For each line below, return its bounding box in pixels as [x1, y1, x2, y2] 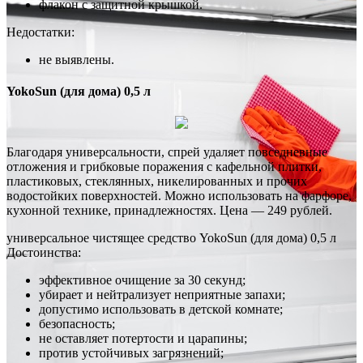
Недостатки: [6, 24, 75, 39]
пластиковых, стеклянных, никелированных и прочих [6, 174, 307, 189]
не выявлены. [39, 52, 114, 66]
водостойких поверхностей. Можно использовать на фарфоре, [6, 189, 352, 203]
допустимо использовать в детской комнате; [39, 302, 283, 317]
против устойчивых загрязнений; [39, 346, 224, 361]
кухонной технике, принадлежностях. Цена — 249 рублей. [6, 203, 332, 218]
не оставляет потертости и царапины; [39, 331, 247, 346]
